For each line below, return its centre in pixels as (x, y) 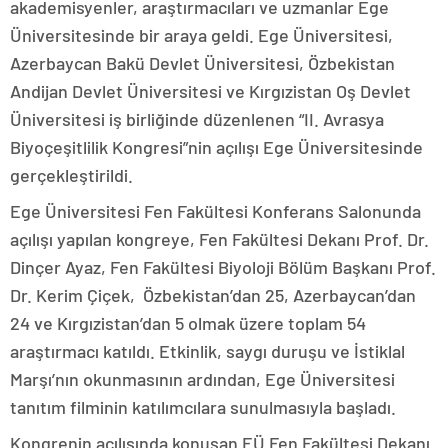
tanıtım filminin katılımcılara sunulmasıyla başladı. (203, 406)
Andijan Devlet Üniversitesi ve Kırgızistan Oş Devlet (210, 90)
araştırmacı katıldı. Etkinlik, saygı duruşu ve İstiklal (207, 350)
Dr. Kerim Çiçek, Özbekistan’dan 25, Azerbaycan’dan (213, 294)
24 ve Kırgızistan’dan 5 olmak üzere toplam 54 (188, 322)
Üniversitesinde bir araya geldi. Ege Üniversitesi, (201, 34)
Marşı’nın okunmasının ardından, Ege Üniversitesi (202, 378)
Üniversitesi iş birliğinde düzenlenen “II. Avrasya (197, 118)
